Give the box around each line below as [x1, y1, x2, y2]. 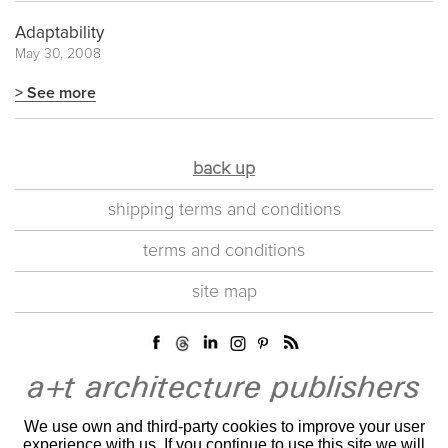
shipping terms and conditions [107, 201, 341, 220]
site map [191, 283, 257, 302]
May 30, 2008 [15, 47, 101, 62]
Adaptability [15, 25, 104, 43]
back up [193, 160, 255, 179]
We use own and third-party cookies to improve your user [23, 418, 425, 436]
